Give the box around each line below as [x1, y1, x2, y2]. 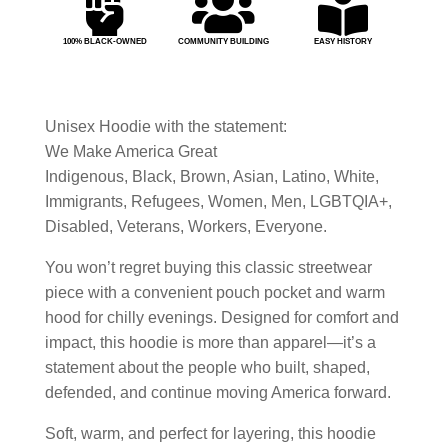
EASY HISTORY [314, 36, 373, 46]
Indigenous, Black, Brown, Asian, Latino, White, [44, 167, 379, 185]
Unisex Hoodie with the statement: [44, 117, 287, 135]
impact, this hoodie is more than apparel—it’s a [44, 333, 376, 351]
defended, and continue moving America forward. [44, 383, 391, 401]
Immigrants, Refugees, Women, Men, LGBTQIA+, [44, 192, 392, 210]
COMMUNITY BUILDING [178, 36, 270, 46]
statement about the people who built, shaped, [44, 358, 370, 376]
